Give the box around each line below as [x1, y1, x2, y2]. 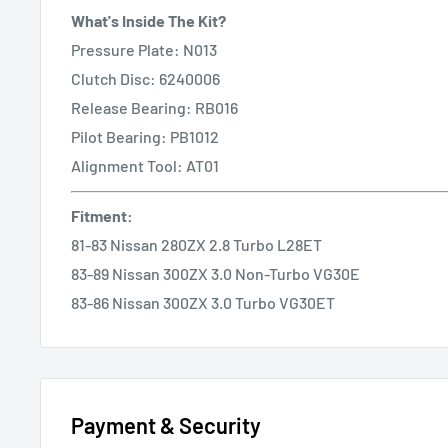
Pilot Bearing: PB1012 [71, 126, 219, 146]
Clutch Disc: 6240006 [71, 68, 220, 88]
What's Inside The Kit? [71, 10, 226, 30]
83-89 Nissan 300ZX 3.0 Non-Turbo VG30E [71, 263, 360, 283]
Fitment [71, 205, 127, 225]
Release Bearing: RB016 [71, 97, 238, 117]
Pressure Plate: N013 [71, 39, 217, 59]
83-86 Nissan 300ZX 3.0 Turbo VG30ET [71, 292, 335, 312]
